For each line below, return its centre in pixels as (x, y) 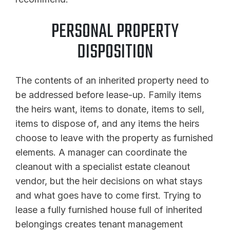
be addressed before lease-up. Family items (108, 94)
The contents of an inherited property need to (112, 80)
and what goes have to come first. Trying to (108, 195)
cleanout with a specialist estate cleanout (103, 166)
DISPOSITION (115, 52)
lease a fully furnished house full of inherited (109, 209)
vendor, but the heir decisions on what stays (109, 181)
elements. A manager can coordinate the (101, 152)
